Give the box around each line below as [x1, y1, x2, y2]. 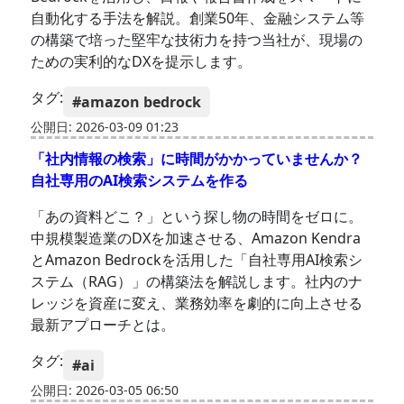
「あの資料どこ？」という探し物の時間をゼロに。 [31, 207, 363, 227]
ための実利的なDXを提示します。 [31, 51, 252, 72]
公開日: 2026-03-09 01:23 [31, 118, 179, 136]
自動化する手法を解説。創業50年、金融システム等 [31, 8, 365, 29]
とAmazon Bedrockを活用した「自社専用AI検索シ [31, 250, 363, 271]
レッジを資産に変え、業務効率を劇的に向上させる [31, 293, 363, 314]
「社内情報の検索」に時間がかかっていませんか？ [31, 149, 363, 170]
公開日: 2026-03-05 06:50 [31, 381, 179, 399]
